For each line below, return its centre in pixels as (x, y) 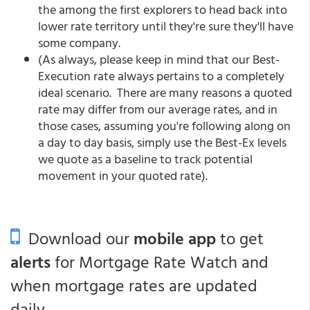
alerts (30, 262)
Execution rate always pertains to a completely (161, 76)
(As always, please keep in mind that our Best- (159, 59)
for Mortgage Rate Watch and (159, 262)
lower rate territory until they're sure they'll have (166, 26)
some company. (79, 43)
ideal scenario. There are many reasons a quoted (165, 92)
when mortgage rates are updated (134, 285)
